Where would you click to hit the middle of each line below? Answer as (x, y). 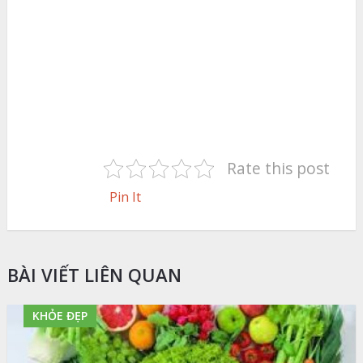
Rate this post (279, 169)
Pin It (125, 196)
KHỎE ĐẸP (60, 315)
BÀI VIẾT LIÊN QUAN (94, 274)
